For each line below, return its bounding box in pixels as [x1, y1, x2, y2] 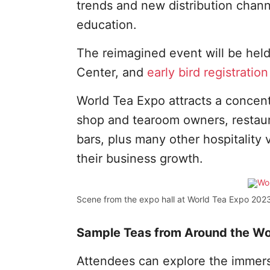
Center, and [76, 65, 147, 80]
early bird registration [146, 65, 268, 80]
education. [76, 17, 137, 32]
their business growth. [76, 151, 203, 166]
